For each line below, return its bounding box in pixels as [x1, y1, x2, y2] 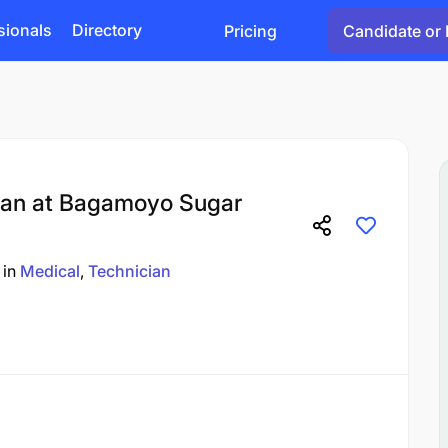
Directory [72, 20, 142, 40]
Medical [20, 261, 80, 281]
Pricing [224, 20, 277, 41]
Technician [88, 261, 171, 281]
